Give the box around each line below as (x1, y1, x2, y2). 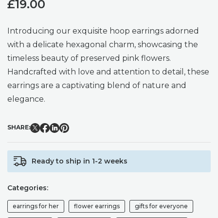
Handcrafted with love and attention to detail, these (7, 67, 209, 76)
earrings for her (13, 202, 59, 210)
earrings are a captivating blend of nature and (7, 80, 186, 90)
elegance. (7, 94, 45, 104)
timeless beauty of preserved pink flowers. (7, 53, 171, 63)
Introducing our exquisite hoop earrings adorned (7, 26, 199, 36)
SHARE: (7, 124, 30, 131)
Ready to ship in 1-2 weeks (32, 156, 127, 165)
